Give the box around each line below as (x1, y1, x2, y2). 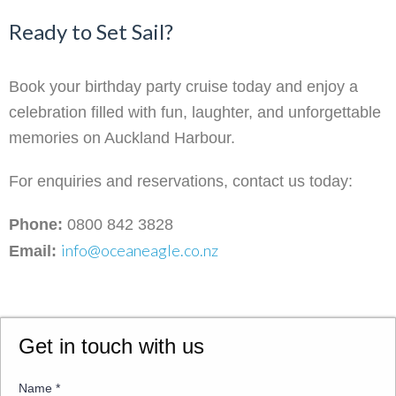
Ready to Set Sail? (9, 19, 173, 45)
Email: (9, 242, 57, 261)
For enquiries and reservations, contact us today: (9, 172, 353, 191)
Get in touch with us (19, 334, 204, 359)
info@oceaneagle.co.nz (61, 240, 218, 261)
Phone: (9, 216, 63, 234)
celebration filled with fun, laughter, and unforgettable (9, 103, 381, 122)
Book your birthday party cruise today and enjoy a (9, 78, 358, 96)
